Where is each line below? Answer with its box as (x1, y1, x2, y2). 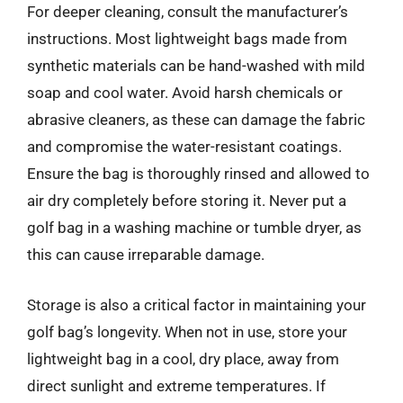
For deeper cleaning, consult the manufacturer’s (27, 3, 348, 21)
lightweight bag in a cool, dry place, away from (27, 349, 339, 368)
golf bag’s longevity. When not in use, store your (27, 322, 347, 341)
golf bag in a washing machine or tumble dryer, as (27, 219, 362, 237)
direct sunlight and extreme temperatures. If (27, 376, 326, 395)
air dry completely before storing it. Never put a (27, 192, 346, 210)
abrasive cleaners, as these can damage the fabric (27, 111, 365, 129)
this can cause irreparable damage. (27, 246, 264, 264)
